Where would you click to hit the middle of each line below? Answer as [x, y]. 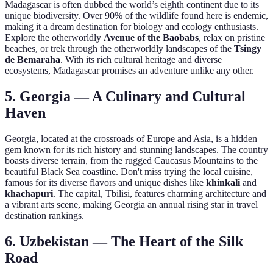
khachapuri [29, 194]
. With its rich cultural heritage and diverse [141, 60]
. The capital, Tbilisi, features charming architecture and [160, 194]
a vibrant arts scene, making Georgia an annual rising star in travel [131, 205]
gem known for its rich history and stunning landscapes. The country [136, 150]
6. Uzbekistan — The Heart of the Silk [124, 241]
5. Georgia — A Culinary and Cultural [125, 97]
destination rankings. [44, 216]
